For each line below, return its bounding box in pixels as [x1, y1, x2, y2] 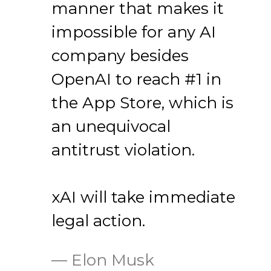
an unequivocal [51, 117, 171, 137]
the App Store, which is [51, 93, 233, 113]
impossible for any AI [51, 22, 216, 42]
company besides [51, 46, 189, 66]
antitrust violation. [51, 140, 195, 160]
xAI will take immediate [51, 188, 235, 207]
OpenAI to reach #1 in [51, 70, 221, 90]
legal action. [51, 211, 145, 231]
